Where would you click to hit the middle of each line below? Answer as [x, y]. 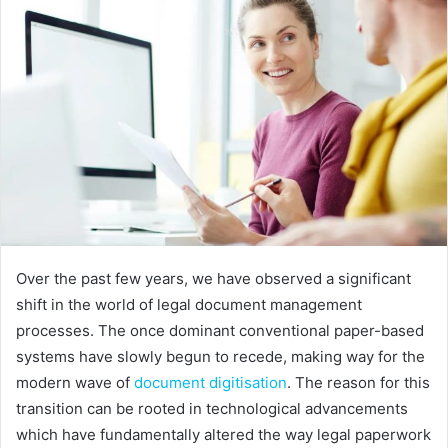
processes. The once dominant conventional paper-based [220, 330]
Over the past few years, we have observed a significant [213, 278]
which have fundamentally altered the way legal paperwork [223, 434]
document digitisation [210, 382]
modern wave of [73, 382]
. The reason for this [358, 382]
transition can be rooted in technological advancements [212, 408]
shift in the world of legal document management [189, 304]
